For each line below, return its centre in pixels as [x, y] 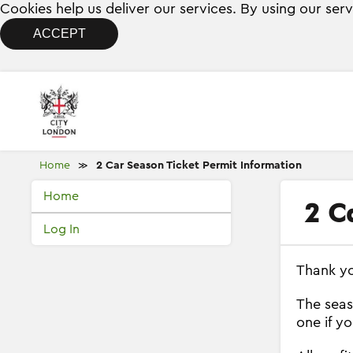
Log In [61, 229]
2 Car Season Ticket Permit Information [199, 165]
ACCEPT [59, 33]
